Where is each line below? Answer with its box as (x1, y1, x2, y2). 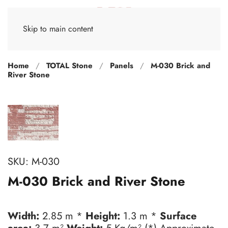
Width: (8, 209, 39, 223)
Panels (110, 60, 133, 71)
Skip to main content (23, 23, 93, 35)
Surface (160, 209, 196, 223)
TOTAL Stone (46, 60, 93, 71)
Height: (85, 209, 120, 223)
